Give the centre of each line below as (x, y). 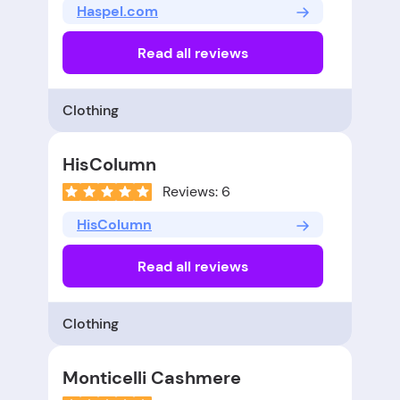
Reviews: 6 (196, 192)
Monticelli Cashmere (152, 378)
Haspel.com (117, 12)
